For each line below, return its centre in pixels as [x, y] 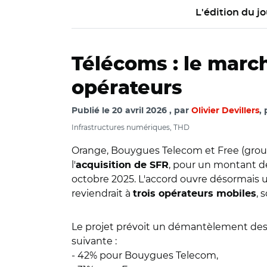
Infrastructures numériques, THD [131, 127]
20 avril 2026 [139, 111]
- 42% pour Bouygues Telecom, [146, 255]
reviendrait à [102, 193]
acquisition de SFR [122, 165]
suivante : [95, 241]
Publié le [92, 111]
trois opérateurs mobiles [195, 194]
